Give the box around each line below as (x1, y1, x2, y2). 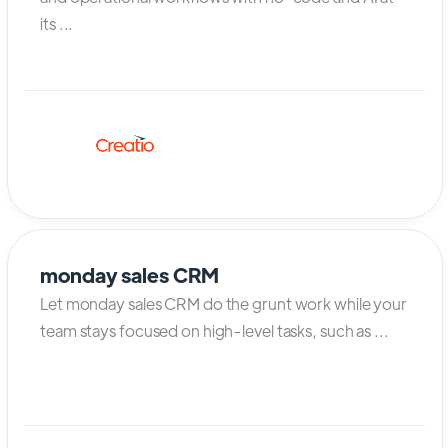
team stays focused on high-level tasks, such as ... (40, 320, 389, 342)
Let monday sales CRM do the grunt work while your (40, 293, 408, 315)
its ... (40, 12, 74, 34)
